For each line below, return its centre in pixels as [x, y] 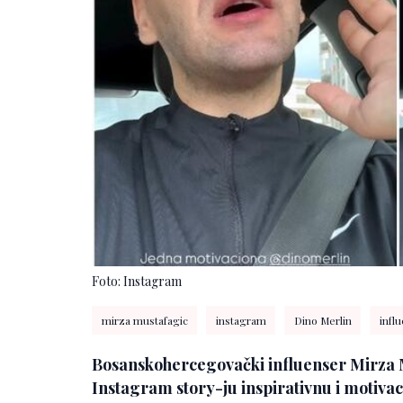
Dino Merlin [322, 321]
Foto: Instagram [137, 282]
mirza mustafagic [144, 321]
